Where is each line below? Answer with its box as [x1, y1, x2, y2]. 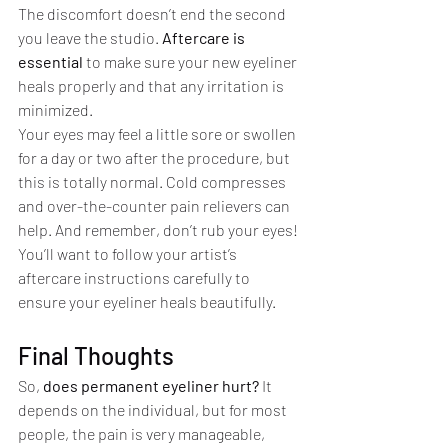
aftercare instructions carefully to [18, 267, 253, 287]
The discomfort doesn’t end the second [18, 3, 289, 23]
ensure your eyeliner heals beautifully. [18, 291, 276, 311]
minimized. [18, 99, 93, 119]
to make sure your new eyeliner [86, 51, 300, 71]
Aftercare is [162, 27, 248, 47]
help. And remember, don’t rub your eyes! [18, 219, 301, 239]
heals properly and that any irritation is [18, 75, 287, 95]
